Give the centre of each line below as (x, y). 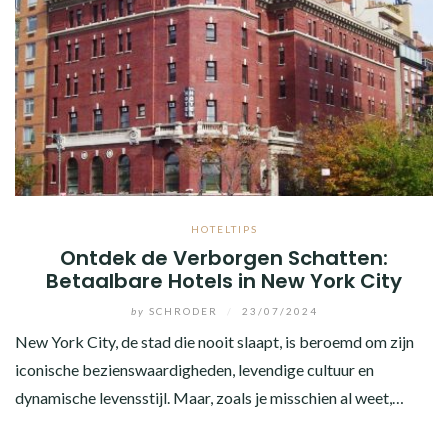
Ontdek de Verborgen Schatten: (224, 257)
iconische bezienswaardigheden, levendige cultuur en (194, 369)
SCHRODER (183, 310)
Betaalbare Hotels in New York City (224, 280)
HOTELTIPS (224, 228)
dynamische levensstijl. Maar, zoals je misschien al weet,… (209, 397)
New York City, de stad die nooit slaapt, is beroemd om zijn (214, 341)
